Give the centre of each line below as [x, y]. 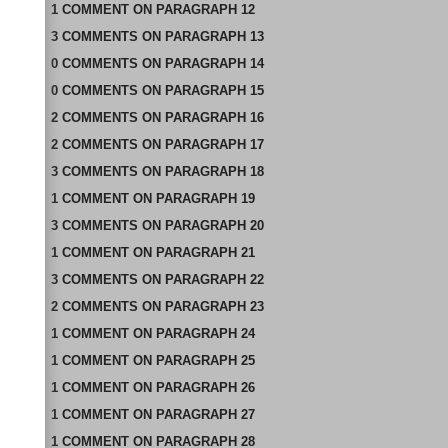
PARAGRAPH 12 [205, 9]
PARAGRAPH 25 [205, 360]
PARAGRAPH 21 [205, 252]
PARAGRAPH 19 [205, 198]
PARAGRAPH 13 [214, 36]
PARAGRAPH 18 [214, 171]
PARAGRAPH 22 [214, 279]
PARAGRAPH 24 [205, 333]
